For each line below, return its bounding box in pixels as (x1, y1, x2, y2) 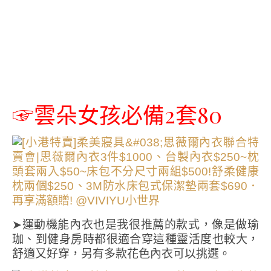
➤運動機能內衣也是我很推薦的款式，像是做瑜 (12, 217, 259, 233)
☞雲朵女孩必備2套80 (12, 100, 222, 129)
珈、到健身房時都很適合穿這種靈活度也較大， (12, 231, 259, 247)
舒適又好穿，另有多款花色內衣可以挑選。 (12, 246, 230, 262)
